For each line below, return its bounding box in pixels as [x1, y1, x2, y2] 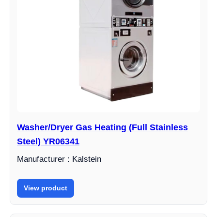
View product [24, 184, 67, 192]
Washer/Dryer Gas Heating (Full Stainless [17, 123, 188, 132]
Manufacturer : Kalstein [17, 155, 101, 164]
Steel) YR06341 [17, 137, 79, 146]
